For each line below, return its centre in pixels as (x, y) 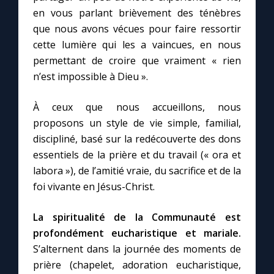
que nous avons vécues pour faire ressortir (137, 29)
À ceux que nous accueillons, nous (137, 107)
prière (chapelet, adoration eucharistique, (137, 265)
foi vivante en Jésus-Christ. (94, 187)
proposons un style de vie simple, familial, (137, 123)
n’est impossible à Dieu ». (91, 77)
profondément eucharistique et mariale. (137, 233)
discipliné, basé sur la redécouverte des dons (137, 139)
